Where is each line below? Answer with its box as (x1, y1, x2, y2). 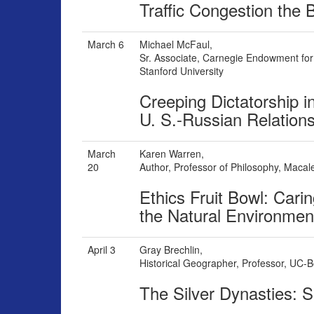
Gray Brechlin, (139, 243, 203, 257)
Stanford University (139, 64, 224, 78)
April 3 (88, 243, 116, 257)
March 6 (88, 37, 124, 52)
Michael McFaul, (139, 37, 212, 52)
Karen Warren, (139, 146, 204, 161)
